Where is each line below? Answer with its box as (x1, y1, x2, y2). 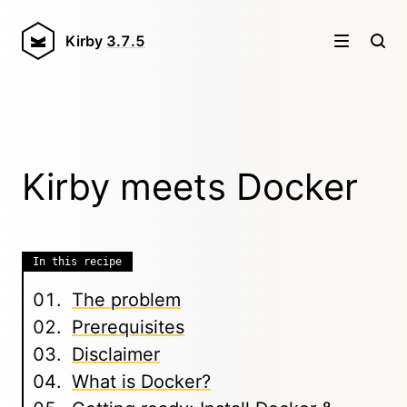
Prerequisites (72, 316, 184, 338)
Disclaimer (72, 343, 160, 365)
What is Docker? (72, 371, 211, 392)
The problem (72, 289, 181, 311)
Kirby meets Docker (22, 164, 358, 209)
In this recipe (33, 255, 122, 268)
